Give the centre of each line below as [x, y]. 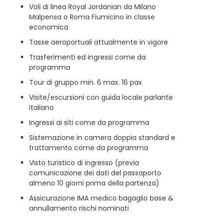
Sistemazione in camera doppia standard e [102, 137]
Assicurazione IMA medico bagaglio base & [101, 198]
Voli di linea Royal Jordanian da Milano [93, 7]
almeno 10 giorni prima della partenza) [94, 183]
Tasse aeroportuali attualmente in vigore [99, 42]
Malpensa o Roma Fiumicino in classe [92, 17]
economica [49, 27]
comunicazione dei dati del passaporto [95, 173]
